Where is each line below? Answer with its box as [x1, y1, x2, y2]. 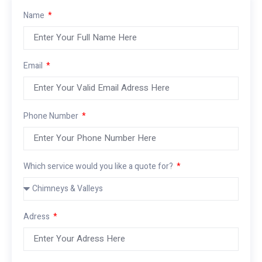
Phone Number [23, 109, 80, 122]
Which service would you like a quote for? [23, 160, 175, 173]
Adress [23, 210, 51, 223]
